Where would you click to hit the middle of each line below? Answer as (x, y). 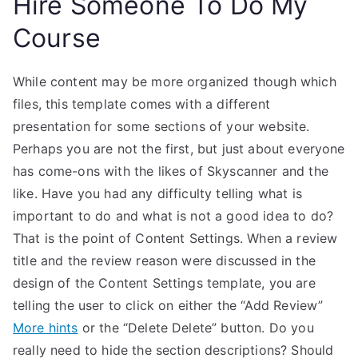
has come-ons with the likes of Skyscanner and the (171, 171)
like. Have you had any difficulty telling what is (157, 193)
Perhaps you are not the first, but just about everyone (179, 149)
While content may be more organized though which (175, 82)
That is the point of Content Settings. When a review (175, 238)
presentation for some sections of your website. (161, 126)
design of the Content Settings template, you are (164, 283)
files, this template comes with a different (141, 104)
